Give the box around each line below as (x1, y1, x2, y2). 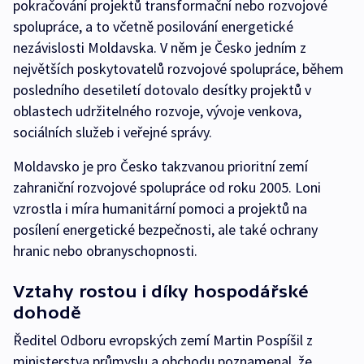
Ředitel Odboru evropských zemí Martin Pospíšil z (13, 331, 313, 350)
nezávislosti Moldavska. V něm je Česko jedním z (13, 38, 306, 58)
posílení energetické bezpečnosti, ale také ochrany (13, 220, 318, 240)
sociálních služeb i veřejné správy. (13, 123, 212, 142)
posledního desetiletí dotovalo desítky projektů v (13, 80, 311, 100)
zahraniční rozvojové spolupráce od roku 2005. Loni (13, 178, 321, 197)
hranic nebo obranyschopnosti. (13, 241, 197, 261)
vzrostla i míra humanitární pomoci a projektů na (13, 199, 307, 219)
